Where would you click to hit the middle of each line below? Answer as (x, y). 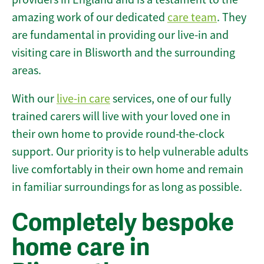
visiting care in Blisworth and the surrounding (123, 53)
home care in (81, 248)
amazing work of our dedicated (90, 18)
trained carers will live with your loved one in (121, 117)
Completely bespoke (123, 223)
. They (232, 18)
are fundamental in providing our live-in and (120, 35)
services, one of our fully (171, 99)
